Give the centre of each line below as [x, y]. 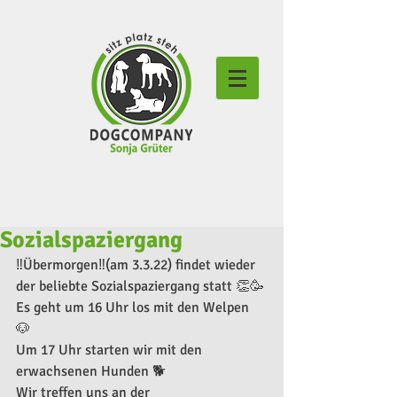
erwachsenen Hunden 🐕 [93, 371]
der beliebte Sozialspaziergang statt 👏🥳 [140, 286]
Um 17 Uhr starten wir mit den [111, 350]
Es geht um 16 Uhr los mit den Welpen [134, 307]
